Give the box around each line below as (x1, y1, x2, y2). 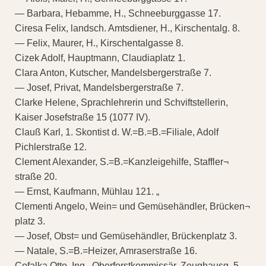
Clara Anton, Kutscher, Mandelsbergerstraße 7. (15, 68, 211, 78)
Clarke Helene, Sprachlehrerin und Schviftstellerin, (15, 97, 228, 108)
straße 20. (15, 172, 57, 182)
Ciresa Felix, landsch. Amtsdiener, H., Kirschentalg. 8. (15, 23, 240, 34)
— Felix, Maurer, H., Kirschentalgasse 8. (15, 38, 183, 49)
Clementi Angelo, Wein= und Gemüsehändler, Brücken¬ (15, 201, 250, 212)
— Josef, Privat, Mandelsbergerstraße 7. (15, 83, 183, 93)
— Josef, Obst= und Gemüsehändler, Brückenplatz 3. (15, 231, 237, 242)
